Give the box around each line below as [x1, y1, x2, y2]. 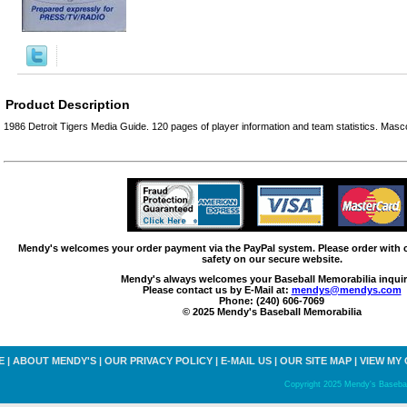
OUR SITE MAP [280, 355, 352, 367]
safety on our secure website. [201, 253, 342, 265]
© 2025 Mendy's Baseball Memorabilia [182, 306, 362, 318]
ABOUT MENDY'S [13, 355, 96, 367]
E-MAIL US [221, 355, 272, 367]
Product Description [5, 96, 130, 112]
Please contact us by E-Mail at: [142, 284, 292, 296]
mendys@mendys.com [291, 284, 402, 296]
